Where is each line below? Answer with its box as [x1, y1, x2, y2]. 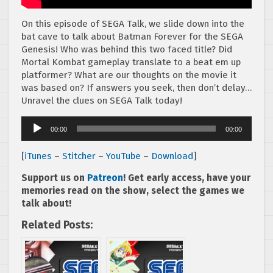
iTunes [24, 150, 52, 161]
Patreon [87, 172, 123, 183]
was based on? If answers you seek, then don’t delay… [21, 82, 252, 93]
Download [151, 150, 193, 161]
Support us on [21, 172, 87, 183]
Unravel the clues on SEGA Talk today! [21, 94, 182, 106]
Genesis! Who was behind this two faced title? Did [21, 43, 232, 55]
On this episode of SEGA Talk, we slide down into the [21, 18, 244, 29]
